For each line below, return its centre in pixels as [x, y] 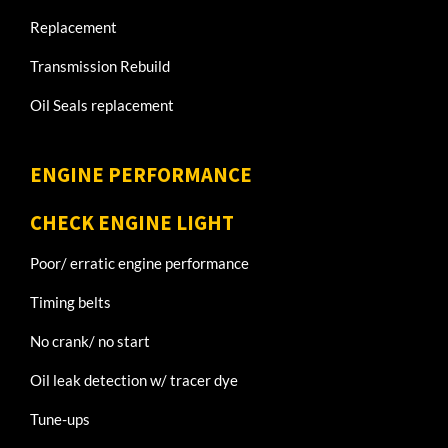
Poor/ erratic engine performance [139, 263]
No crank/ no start [90, 341]
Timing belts [70, 302]
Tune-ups [60, 419]
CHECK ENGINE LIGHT [132, 223]
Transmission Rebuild [100, 65]
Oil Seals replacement [102, 104]
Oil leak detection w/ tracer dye [134, 380]
